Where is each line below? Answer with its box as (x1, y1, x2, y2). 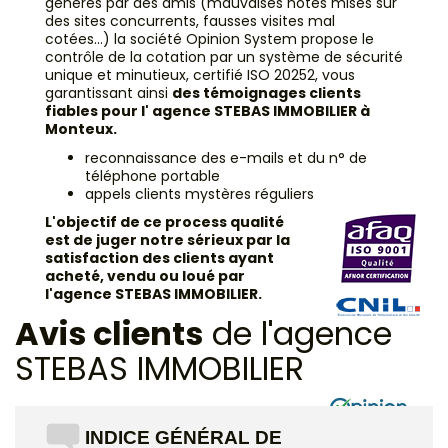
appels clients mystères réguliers (85, 183, 314, 204)
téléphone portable (85, 165, 220, 186)
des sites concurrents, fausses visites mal (45, 11, 335, 32)
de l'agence (203, 311, 392, 357)
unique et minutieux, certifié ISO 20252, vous (45, 65, 355, 86)
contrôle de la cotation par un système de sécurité (45, 47, 403, 68)
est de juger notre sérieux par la (45, 230, 290, 251)
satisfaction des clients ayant (45, 248, 274, 269)
